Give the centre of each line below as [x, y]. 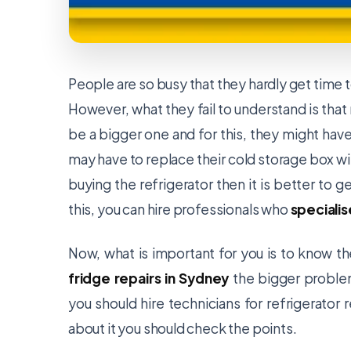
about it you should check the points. [183, 328]
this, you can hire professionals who [179, 209]
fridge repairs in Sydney [149, 278]
